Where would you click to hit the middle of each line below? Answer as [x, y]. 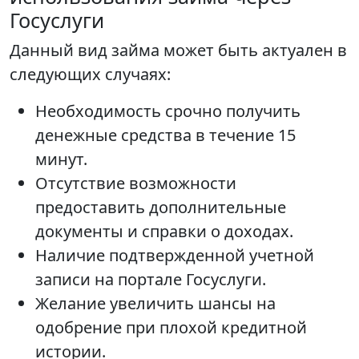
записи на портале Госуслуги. [151, 279]
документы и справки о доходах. [164, 231]
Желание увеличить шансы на [155, 303]
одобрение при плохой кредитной [171, 327]
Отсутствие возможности [136, 183]
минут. [61, 159]
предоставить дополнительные [161, 207]
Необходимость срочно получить [168, 111]
